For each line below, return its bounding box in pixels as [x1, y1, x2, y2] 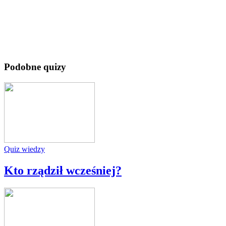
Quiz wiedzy [4, 145, 45, 154]
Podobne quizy [4, 62, 66, 73]
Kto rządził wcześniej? [4, 164, 122, 178]
